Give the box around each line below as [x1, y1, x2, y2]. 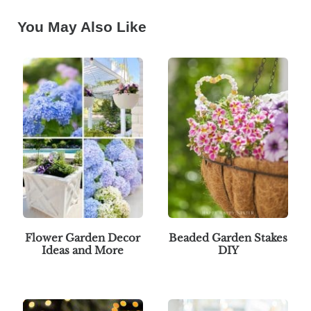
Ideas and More [42, 243, 124, 257]
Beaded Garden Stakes [169, 230, 287, 244]
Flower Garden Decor [25, 230, 141, 244]
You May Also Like [17, 18, 146, 35]
